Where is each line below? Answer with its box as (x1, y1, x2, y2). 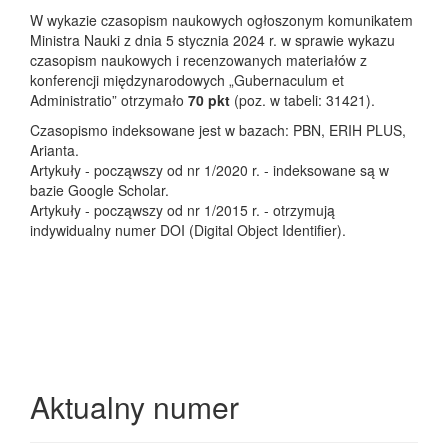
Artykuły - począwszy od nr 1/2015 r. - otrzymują (30, 199, 335, 220)
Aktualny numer (30, 384, 239, 428)
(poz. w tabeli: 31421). (230, 89, 375, 110)
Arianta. (30, 139, 79, 160)
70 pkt (188, 89, 230, 110)
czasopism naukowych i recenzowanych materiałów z (30, 49, 367, 70)
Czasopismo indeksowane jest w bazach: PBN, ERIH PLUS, (30, 119, 406, 140)
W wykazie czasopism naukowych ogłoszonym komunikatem (30, 9, 413, 30)
